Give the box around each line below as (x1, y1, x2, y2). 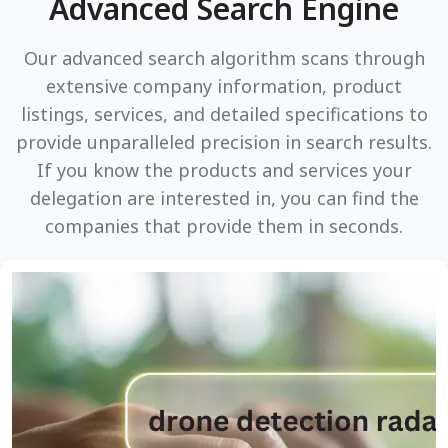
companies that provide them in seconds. (45, 214, 403, 238)
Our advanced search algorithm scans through (23, 46, 425, 70)
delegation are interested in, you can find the (29, 186, 419, 210)
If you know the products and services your (36, 158, 412, 182)
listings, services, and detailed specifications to (20, 102, 428, 126)
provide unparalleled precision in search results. (16, 130, 432, 154)
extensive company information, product (46, 74, 402, 98)
